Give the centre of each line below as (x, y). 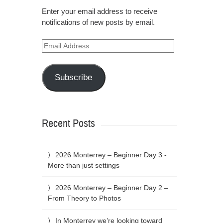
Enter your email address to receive (99, 11)
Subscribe (74, 78)
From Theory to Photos (84, 198)
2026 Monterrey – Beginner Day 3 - (111, 155)
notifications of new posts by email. (98, 22)
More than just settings (83, 165)
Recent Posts (68, 123)
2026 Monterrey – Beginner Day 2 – (111, 187)
